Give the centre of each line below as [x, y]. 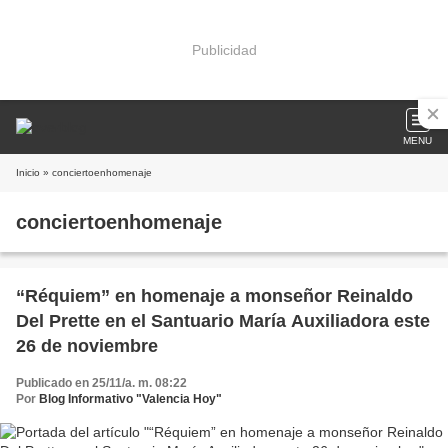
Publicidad [224, 49]
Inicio [28, 172]
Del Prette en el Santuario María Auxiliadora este [223, 321]
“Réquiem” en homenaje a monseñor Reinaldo [214, 296]
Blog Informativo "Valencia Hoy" [130, 399]
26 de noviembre [87, 346]
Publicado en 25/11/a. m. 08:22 [101, 383]
